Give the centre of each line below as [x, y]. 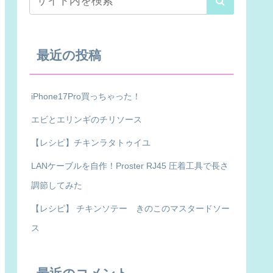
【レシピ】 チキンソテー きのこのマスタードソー [130, 209]
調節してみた [57, 186]
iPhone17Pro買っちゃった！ [86, 97]
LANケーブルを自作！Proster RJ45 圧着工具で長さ [130, 166]
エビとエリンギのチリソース [87, 120]
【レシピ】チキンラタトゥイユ [91, 143]
